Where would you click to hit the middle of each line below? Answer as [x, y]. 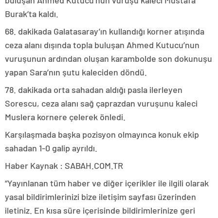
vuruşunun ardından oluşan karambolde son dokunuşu [109, 58]
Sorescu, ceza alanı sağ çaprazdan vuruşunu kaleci [101, 103]
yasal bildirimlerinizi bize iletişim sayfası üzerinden [100, 196]
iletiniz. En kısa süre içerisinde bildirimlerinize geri [100, 210]
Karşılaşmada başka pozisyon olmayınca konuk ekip [102, 134]
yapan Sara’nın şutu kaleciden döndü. [76, 72]
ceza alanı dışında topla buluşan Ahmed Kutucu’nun [102, 45]
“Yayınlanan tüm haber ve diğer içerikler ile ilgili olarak [107, 183]
